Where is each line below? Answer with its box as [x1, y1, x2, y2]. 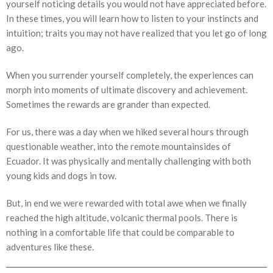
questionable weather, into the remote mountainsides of [6, 141, 231, 152]
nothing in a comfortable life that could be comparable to [6, 227, 235, 238]
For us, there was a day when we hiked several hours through [6, 126, 249, 138]
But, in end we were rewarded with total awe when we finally [6, 197, 247, 209]
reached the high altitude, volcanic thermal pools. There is [6, 212, 238, 224]
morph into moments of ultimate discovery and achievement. [6, 84, 247, 96]
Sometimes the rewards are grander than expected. [6, 99, 210, 110]
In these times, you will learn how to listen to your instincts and [6, 13, 258, 24]
